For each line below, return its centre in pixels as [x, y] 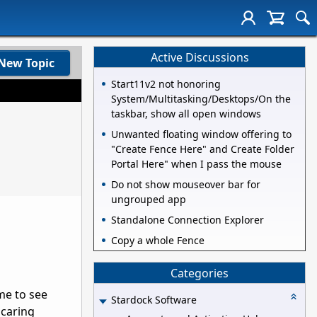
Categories [200, 273]
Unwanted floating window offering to [201, 134]
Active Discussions [200, 57]
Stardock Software [154, 300]
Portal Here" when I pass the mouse [196, 164]
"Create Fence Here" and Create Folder [203, 149]
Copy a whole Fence [158, 241]
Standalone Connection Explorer [188, 220]
